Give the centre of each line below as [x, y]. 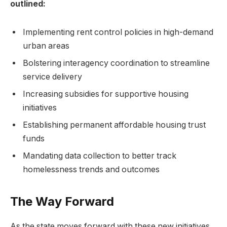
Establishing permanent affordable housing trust [114, 125]
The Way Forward [62, 202]
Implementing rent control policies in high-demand [118, 32]
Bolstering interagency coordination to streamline [116, 63]
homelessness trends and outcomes [91, 169]
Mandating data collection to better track [100, 156]
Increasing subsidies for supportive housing [106, 94]
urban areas [46, 46]
